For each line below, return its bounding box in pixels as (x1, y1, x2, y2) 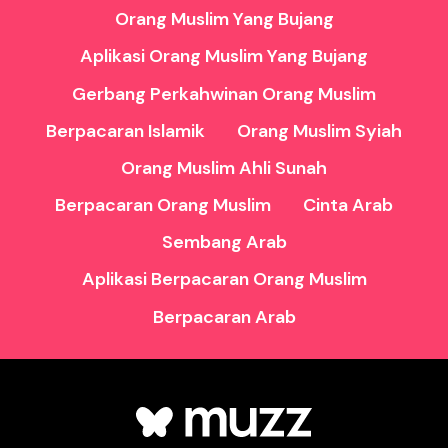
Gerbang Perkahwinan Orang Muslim (72, 81, 376, 106)
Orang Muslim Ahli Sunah (121, 155, 327, 180)
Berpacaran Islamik (46, 118, 205, 143)
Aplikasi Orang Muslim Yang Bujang (80, 44, 368, 69)
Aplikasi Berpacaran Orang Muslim (81, 267, 367, 292)
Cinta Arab (303, 193, 393, 218)
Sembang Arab (161, 230, 287, 255)
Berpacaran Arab (152, 304, 296, 329)
